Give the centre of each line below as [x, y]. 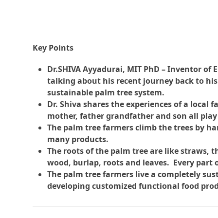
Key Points [53, 48]
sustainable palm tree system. [106, 93]
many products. [78, 139]
